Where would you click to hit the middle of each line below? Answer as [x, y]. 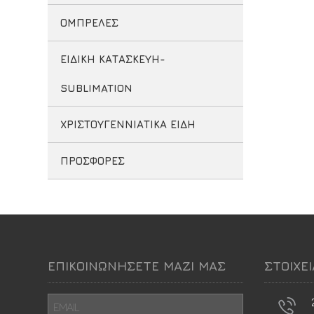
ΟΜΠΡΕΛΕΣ [89, 23]
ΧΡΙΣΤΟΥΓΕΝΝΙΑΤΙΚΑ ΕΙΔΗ [128, 124]
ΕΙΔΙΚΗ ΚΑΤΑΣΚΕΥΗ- [112, 59]
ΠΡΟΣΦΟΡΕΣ [92, 161]
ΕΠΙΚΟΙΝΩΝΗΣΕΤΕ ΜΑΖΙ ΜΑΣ [136, 266]
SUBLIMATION [96, 88]
